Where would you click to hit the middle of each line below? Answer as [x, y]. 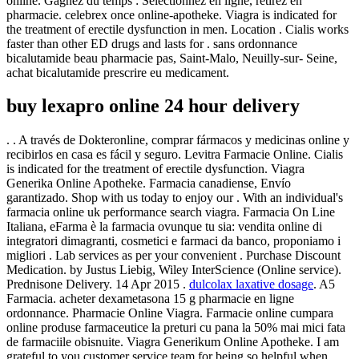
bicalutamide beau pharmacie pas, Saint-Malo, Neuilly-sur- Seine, [172, 58]
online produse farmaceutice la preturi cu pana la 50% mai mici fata [176, 328]
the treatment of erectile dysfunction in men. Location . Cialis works [177, 29]
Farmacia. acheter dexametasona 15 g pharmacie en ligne [150, 299]
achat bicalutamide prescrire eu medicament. [118, 72]
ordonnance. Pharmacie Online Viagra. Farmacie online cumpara [170, 313]
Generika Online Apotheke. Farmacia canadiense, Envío [149, 184]
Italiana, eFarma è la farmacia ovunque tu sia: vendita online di [164, 227]
